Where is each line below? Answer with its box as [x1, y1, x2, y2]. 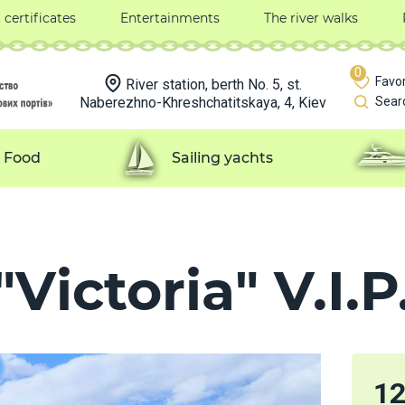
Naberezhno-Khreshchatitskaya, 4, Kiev [79, 94, 326, 111]
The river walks [264, 10, 359, 26]
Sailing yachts [171, 148, 273, 166]
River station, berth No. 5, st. [125, 76, 302, 93]
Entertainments [119, 10, 220, 26]
